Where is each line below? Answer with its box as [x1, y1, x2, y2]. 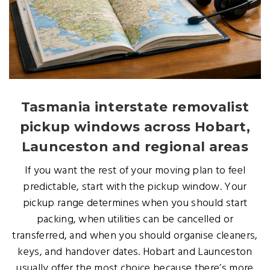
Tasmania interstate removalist [20, 99, 250, 115]
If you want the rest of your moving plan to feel [24, 162, 246, 180]
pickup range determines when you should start [22, 195, 248, 212]
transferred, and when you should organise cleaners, [12, 227, 258, 245]
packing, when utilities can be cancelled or [36, 211, 234, 228]
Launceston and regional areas [21, 139, 249, 155]
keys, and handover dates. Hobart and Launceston [17, 243, 253, 261]
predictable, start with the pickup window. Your [23, 178, 247, 196]
